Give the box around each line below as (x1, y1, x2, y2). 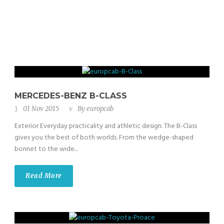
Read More (25, 171, 62, 180)
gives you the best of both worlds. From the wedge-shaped (14, 132, 193, 144)
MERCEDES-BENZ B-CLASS (14, 91, 127, 101)
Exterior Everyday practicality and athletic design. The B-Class (14, 120, 197, 132)
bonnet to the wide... (14, 143, 77, 155)
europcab (86, 104, 113, 113)
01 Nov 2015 (23, 104, 59, 113)
